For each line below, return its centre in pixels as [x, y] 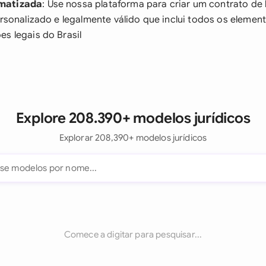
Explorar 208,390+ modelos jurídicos [133, 138]
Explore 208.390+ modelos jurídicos [133, 118]
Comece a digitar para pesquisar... [133, 235]
